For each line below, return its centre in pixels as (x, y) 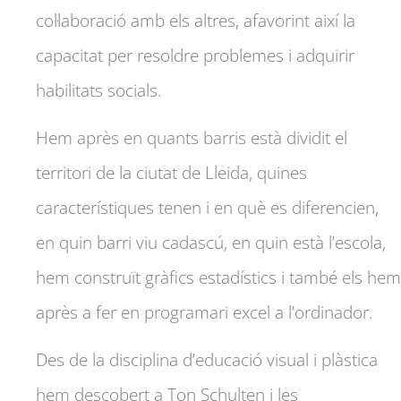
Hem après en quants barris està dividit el (192, 137)
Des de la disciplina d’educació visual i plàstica (207, 360)
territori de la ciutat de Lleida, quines (171, 172)
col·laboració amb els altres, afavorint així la (196, 20)
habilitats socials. (99, 90)
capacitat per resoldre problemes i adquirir (195, 55)
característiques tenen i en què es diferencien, (207, 207)
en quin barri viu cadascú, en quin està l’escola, (211, 242)
